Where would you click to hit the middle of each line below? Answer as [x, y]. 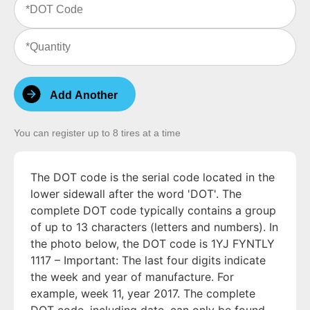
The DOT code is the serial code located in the [153, 177]
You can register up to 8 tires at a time [97, 133]
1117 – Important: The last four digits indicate [148, 261]
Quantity [31, 32]
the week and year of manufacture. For [132, 277]
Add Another [84, 95]
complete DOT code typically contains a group [153, 211]
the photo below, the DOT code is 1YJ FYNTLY [153, 244]
